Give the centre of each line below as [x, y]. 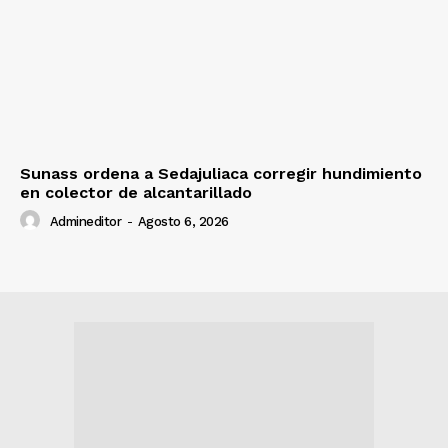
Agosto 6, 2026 [183, 222]
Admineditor [85, 222]
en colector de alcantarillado [136, 193]
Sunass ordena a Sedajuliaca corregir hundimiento [221, 174]
